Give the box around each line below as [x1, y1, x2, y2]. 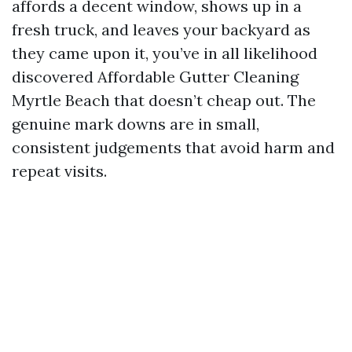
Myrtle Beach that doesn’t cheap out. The [12, 90, 316, 110]
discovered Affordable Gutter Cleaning [12, 67, 299, 86]
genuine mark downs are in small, [12, 114, 259, 134]
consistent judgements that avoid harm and [12, 137, 335, 157]
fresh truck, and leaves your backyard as [12, 20, 310, 39]
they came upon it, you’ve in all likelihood [12, 43, 317, 63]
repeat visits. [12, 161, 107, 181]
